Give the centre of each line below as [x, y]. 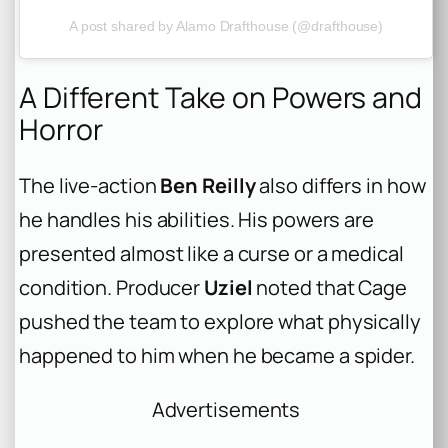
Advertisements [226, 410]
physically [374, 322]
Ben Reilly [208, 186]
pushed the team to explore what [173, 322]
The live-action [90, 186]
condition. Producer [111, 288]
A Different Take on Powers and [220, 97]
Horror [61, 129]
